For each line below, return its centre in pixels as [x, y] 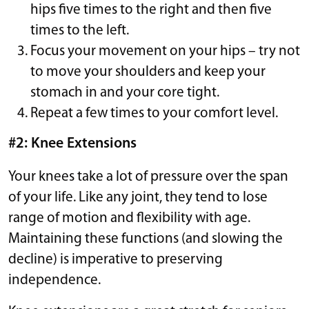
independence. [54, 280]
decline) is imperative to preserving [116, 259]
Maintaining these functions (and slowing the [146, 239]
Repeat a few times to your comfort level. [154, 113]
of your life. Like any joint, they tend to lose [138, 197]
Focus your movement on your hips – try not [165, 51]
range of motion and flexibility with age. [129, 218]
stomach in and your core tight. [125, 92]
